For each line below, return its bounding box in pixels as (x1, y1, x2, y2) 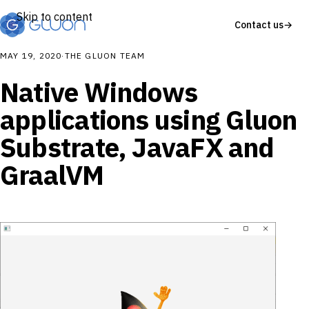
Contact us (235, 18, 283, 31)
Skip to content (17, 10, 92, 23)
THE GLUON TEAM (64, 50, 146, 61)
